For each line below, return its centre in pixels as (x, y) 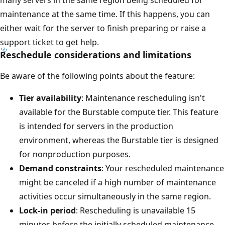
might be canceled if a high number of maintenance (118, 183)
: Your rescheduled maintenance (163, 168)
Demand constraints (60, 168)
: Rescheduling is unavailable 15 (136, 211)
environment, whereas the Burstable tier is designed (119, 140)
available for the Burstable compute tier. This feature (119, 112)
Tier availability (50, 98)
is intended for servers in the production (96, 126)
